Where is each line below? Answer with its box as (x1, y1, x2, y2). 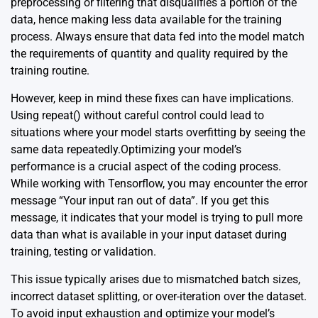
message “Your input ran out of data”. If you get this (11, 193, 269, 207)
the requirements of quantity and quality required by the (11, 46, 287, 60)
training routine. (11, 63, 89, 77)
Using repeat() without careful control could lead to (11, 108, 264, 122)
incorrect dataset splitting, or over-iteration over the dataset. (11, 289, 307, 303)
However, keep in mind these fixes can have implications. (11, 91, 294, 105)
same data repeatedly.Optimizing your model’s (11, 142, 241, 156)
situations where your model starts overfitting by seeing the (11, 125, 305, 139)
